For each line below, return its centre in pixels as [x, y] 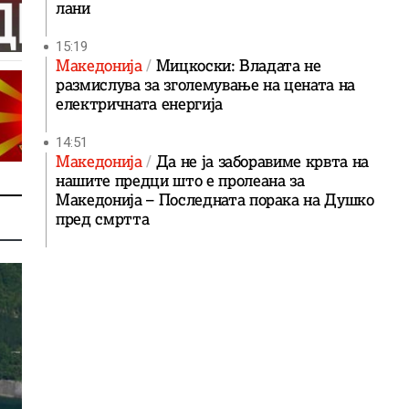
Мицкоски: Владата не [238, 66]
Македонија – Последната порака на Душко [215, 200]
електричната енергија [139, 104]
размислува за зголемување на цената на [206, 85]
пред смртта [103, 219]
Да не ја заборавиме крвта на [262, 162]
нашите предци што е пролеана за [180, 181]
